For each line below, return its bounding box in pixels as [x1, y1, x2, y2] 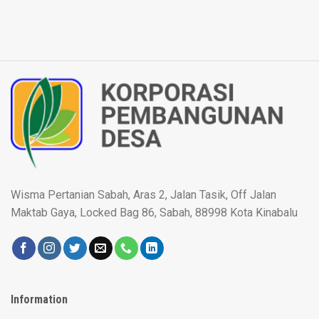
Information [11, 293, 68, 307]
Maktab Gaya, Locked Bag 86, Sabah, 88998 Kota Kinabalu [11, 206, 298, 220]
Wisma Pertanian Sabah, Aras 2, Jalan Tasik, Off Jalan [11, 188, 276, 202]
